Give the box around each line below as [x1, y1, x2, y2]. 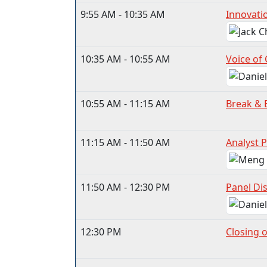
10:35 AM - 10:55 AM [80, 52, 170, 66]
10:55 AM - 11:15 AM [80, 97, 170, 111]
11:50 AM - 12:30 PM [80, 181, 170, 194]
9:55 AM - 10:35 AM [80, 8, 165, 21]
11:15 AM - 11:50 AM [80, 136, 170, 150]
